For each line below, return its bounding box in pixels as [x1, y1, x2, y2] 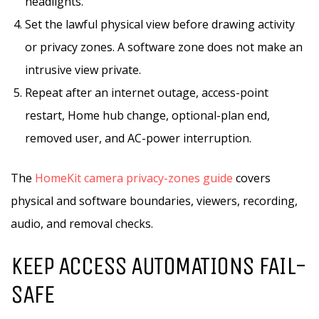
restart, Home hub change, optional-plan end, [25, 108, 270, 123]
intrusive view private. [25, 62, 141, 78]
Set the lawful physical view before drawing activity [25, 16, 295, 32]
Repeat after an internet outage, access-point [25, 85, 268, 100]
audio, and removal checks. [11, 216, 153, 231]
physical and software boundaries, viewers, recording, [11, 193, 298, 209]
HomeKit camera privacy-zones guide [35, 170, 233, 186]
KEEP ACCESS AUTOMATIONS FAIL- [11, 251, 306, 281]
